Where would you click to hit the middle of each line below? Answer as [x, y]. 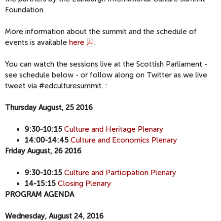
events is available [37, 42]
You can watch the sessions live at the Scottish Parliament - [106, 64]
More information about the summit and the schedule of [101, 31]
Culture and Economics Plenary [124, 140]
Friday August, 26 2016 [43, 151]
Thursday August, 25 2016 [49, 107]
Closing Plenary [84, 183]
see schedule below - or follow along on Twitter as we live [106, 75]
